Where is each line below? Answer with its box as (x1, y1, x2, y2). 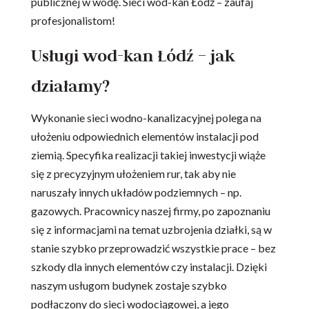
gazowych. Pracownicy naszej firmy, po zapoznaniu (30, 204, 270, 218)
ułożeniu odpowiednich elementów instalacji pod (30, 130, 259, 143)
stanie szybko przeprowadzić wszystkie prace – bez (30, 241, 276, 255)
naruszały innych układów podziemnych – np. (30, 186, 241, 199)
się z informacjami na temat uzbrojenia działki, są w (30, 223, 272, 237)
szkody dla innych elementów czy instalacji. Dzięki (30, 260, 267, 274)
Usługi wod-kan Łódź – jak (30, 45, 235, 67)
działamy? (30, 75, 110, 97)
